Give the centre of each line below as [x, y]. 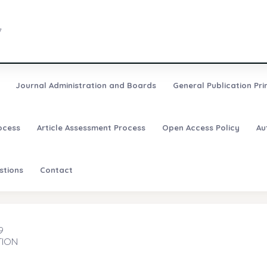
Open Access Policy [201, 128]
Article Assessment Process [91, 128]
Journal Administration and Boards [86, 86]
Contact [56, 170]
